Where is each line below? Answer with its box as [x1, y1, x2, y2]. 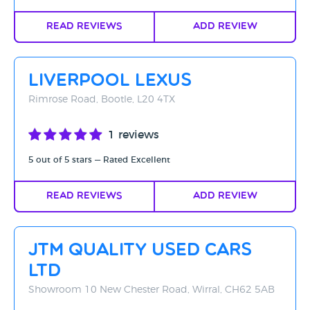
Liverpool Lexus [28, 73, 192, 90]
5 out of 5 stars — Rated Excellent [28, 156, 170, 164]
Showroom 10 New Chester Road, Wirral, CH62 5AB [28, 285, 275, 295]
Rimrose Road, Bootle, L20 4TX [28, 95, 175, 104]
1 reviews [108, 129, 159, 140]
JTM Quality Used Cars [28, 242, 252, 259]
